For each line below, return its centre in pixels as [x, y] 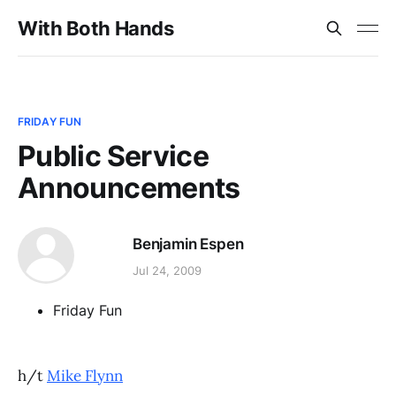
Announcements [129, 188]
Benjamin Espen [188, 244]
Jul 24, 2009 [167, 271]
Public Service [114, 156]
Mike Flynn [85, 376]
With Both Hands [96, 28]
